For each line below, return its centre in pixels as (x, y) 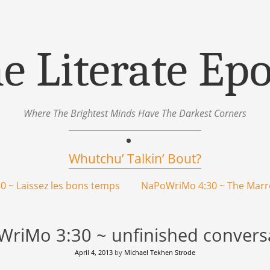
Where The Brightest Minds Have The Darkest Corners (135, 113)
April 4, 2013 (94, 252)
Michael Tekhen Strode (160, 252)
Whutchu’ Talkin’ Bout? (135, 159)
